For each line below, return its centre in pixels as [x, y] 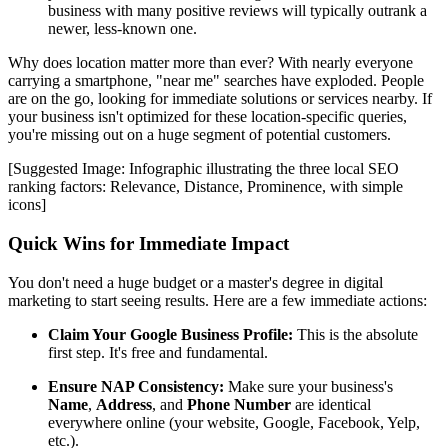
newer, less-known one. [122, 29]
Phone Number [239, 404]
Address [124, 404]
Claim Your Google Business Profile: [170, 334]
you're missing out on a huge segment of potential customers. [199, 135]
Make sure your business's [308, 386]
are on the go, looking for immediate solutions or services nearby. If [220, 99]
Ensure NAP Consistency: [136, 386]
